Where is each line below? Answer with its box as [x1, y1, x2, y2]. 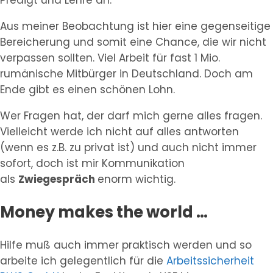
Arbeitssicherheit [166, 253, 254, 268]
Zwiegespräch [18, 172, 97, 187]
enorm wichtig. [97, 172, 175, 187]
